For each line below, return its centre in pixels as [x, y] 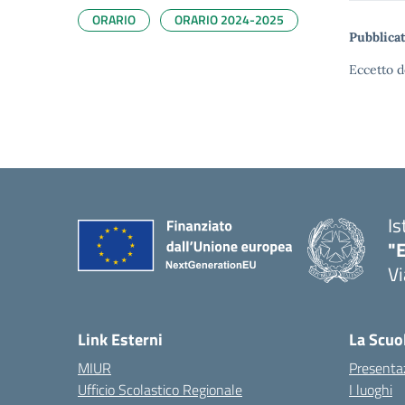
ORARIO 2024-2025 [229, 19]
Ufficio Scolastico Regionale [160, 390]
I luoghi [371, 390]
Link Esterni [120, 339]
